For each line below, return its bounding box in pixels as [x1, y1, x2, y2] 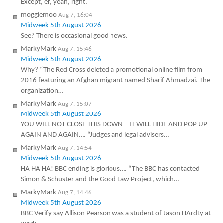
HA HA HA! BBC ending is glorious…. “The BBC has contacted [20, 165, 200, 173]
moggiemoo [20, 11, 57, 19]
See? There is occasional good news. [20, 32, 128, 40]
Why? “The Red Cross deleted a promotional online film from [20, 66, 202, 74]
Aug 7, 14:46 [57, 189, 92, 196]
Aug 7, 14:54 [57, 144, 92, 151]
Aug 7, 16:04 [58, 11, 92, 18]
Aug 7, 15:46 [57, 45, 92, 52]
